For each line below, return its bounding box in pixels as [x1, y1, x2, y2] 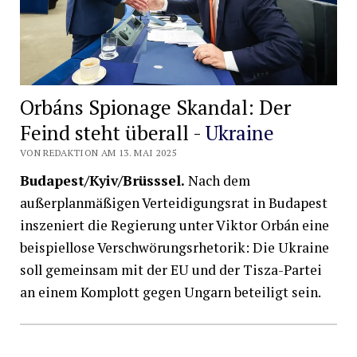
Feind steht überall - [19, 119, 206, 146]
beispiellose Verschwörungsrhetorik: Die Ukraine [19, 238, 329, 257]
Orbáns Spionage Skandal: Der [19, 93, 291, 120]
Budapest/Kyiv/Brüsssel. [19, 171, 185, 190]
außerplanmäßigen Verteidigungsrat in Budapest [19, 194, 328, 213]
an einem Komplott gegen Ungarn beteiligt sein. [19, 283, 321, 302]
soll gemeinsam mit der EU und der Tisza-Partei [19, 261, 322, 280]
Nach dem [184, 171, 250, 190]
